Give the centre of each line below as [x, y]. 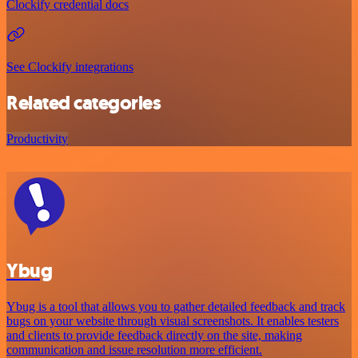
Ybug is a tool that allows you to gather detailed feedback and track [176, 307]
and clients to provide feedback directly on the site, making [154, 336]
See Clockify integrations [70, 67]
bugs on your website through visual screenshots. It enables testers [173, 321]
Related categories [84, 103]
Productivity [37, 139]
